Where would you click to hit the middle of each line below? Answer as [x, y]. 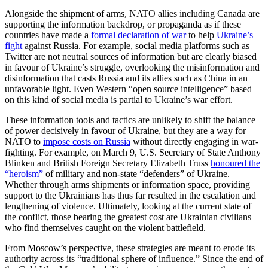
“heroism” [24, 173]
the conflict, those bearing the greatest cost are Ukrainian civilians [128, 217]
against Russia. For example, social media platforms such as [136, 45]
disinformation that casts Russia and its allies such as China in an [126, 78]
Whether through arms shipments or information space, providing [127, 184]
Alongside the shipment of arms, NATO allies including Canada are [132, 13]
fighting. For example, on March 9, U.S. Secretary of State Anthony [133, 152]
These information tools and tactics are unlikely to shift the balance [130, 120]
